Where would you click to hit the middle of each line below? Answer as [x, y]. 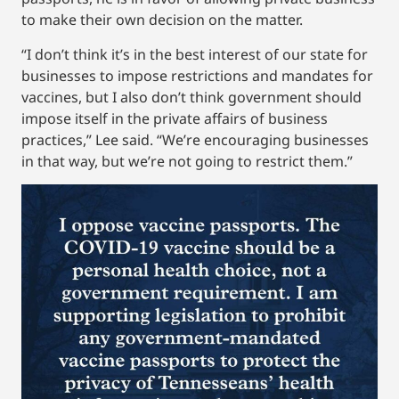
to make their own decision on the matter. [162, 20]
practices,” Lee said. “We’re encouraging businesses [195, 139]
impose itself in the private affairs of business [175, 118]
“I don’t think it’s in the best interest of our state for [195, 54]
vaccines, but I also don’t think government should [191, 97]
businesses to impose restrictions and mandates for [197, 75]
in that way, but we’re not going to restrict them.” [187, 161]
